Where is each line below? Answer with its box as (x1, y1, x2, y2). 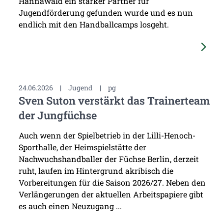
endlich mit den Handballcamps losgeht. (18, 19, 169, 29)
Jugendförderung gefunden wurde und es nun (18, 7, 193, 18)
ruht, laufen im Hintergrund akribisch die (18, 165, 173, 176)
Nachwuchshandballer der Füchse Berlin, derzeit (18, 154, 199, 165)
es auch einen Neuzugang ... (18, 201, 122, 212)
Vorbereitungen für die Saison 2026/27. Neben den (18, 177, 206, 188)
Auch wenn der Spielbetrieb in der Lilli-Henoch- (18, 130, 195, 141)
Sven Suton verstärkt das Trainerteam (18, 93, 210, 108)
